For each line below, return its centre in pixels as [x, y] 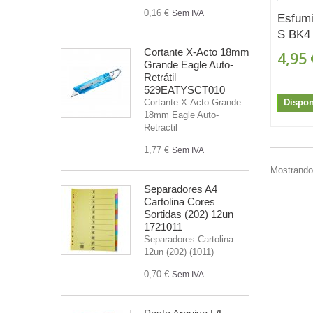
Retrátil [160, 77]
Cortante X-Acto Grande [192, 102]
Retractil [161, 127]
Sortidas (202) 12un [189, 214]
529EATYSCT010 [184, 89]
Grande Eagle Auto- [189, 64]
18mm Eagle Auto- [181, 115]
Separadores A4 [181, 189]
